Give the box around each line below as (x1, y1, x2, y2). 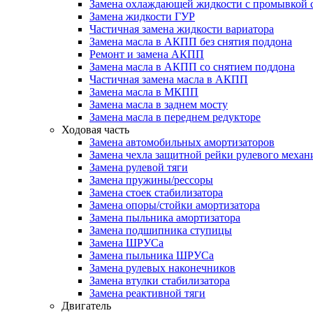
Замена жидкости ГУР (89, 10, 195, 22)
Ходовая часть (61, 124, 129, 136)
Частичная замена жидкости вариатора (89, 23, 274, 35)
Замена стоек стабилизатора (89, 187, 223, 198)
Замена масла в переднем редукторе (89, 111, 261, 123)
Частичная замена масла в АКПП (89, 73, 248, 85)
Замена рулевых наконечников (89, 262, 235, 274)
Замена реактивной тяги (89, 287, 205, 299)
